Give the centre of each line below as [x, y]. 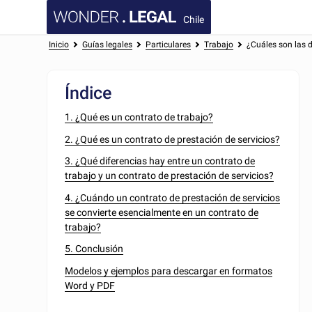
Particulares [168, 45]
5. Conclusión [94, 249]
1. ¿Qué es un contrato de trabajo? [139, 117]
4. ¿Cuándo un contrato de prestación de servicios [173, 197]
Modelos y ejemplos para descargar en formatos [169, 271]
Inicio [59, 45]
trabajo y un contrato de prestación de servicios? [170, 176]
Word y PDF [90, 285]
